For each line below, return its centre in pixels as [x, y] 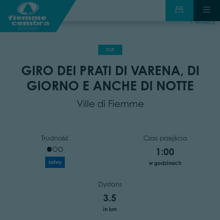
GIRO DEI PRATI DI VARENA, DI [110, 70]
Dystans [110, 184]
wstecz [204, 22]
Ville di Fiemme [110, 103]
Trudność [55, 138]
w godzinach [165, 163]
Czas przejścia [165, 138]
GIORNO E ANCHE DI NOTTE [110, 86]
